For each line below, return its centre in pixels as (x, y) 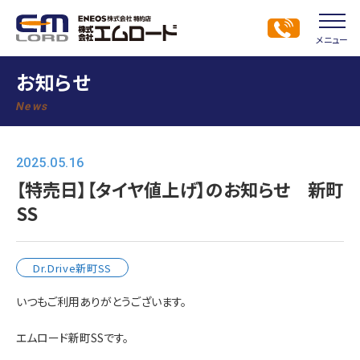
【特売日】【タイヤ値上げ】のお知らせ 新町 (180, 189)
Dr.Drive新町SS (72, 268)
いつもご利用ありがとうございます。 (101, 302)
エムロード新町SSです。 (72, 338)
